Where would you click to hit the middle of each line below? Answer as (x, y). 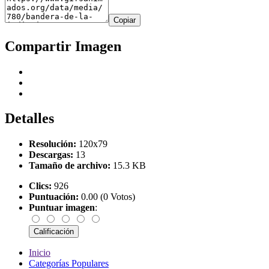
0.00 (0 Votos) (107, 197)
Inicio (40, 253)
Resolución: (53, 144)
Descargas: (51, 155)
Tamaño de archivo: (70, 166)
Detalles (29, 119)
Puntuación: (54, 197)
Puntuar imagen (62, 208)
